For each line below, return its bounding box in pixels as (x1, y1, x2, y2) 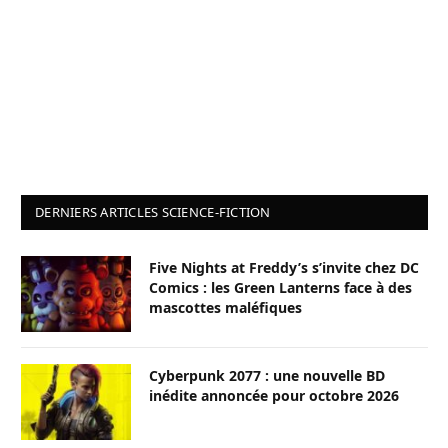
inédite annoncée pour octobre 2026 (149, 386, 399, 406)
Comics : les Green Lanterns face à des (149, 278, 412, 298)
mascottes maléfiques (149, 298, 302, 318)
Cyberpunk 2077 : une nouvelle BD (149, 366, 385, 386)
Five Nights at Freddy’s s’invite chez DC (149, 258, 419, 278)
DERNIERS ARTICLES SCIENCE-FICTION (35, 203, 271, 222)
